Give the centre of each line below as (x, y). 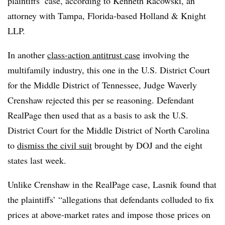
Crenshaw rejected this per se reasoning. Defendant (101, 100)
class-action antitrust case (94, 55)
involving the (166, 55)
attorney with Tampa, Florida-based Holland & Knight (107, 16)
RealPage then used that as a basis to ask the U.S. (98, 115)
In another (27, 55)
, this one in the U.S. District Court (146, 70)
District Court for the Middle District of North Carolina (108, 130)
